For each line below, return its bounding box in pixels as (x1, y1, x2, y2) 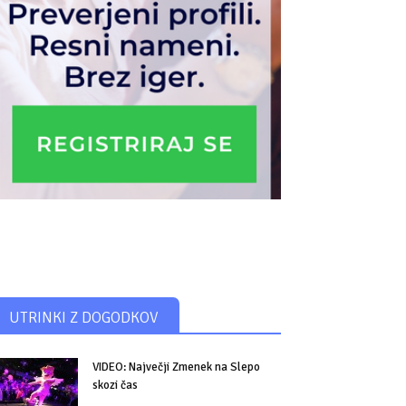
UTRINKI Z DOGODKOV (9, 308, 158, 328)
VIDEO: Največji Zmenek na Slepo (92, 360, 260, 375)
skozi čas (92, 378, 138, 393)
